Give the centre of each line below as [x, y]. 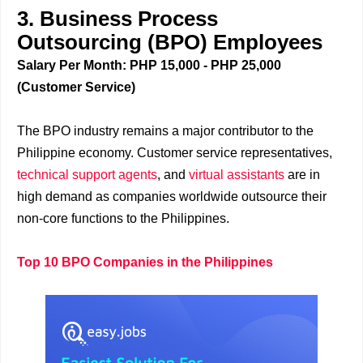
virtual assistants [237, 175]
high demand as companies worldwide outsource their [172, 196]
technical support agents [87, 175]
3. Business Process [117, 19]
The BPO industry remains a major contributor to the [165, 131]
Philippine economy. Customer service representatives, [175, 153]
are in [302, 175]
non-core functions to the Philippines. [123, 218]
